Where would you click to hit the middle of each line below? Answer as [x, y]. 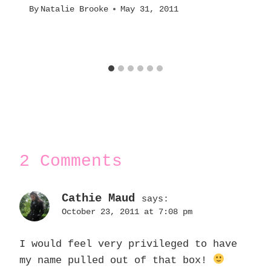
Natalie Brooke [75, 9]
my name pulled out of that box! [116, 260]
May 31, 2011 [150, 9]
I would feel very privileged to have [128, 244]
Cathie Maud [98, 198]
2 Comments [71, 161]
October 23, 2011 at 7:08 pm [127, 212]
